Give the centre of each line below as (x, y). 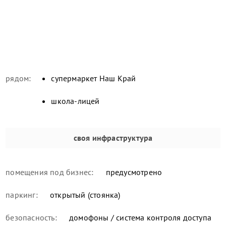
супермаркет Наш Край (94, 78)
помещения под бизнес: (50, 172)
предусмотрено (133, 172)
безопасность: (31, 217)
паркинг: (22, 194)
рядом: (18, 78)
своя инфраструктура (113, 137)
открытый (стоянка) (84, 194)
